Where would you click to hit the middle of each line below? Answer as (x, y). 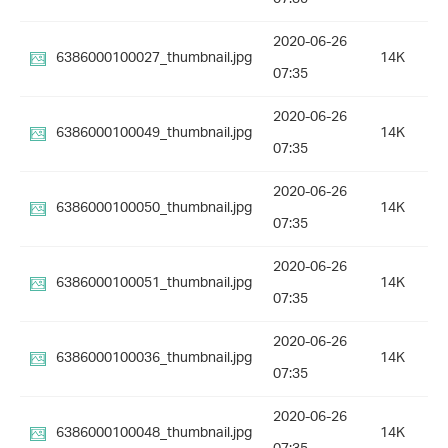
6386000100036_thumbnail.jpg (154, 359)
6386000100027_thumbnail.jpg (154, 59)
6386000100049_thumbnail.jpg (154, 134)
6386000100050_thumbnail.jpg (154, 209)
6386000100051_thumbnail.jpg (154, 284)
